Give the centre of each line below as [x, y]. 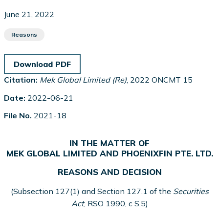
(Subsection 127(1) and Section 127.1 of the [92, 191]
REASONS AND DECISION [109, 172]
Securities [191, 191]
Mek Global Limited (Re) [83, 80]
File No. [18, 115]
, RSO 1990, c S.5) [116, 203]
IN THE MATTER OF [109, 143]
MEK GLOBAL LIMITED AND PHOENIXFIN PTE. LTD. [109, 153]
